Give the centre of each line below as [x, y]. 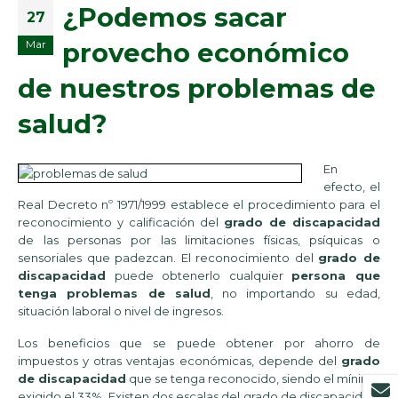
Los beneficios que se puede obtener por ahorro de [199, 343]
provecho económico [206, 53]
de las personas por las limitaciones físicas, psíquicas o [199, 240]
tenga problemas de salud [114, 294]
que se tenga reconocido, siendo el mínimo [253, 379]
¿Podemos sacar [175, 18]
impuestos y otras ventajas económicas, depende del [179, 361]
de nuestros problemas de [197, 89]
